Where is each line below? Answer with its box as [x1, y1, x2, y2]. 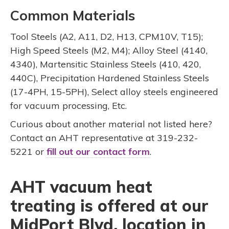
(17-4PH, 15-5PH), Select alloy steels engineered [10, 85, 219, 98]
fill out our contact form [47, 145, 150, 157]
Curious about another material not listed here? [10, 118, 213, 130]
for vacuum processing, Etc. [10, 99, 127, 111]
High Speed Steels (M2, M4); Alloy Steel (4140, [10, 44, 208, 56]
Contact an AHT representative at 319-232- [10, 131, 198, 144]
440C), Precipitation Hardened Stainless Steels [10, 72, 210, 84]
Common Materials [10, 7, 135, 25]
